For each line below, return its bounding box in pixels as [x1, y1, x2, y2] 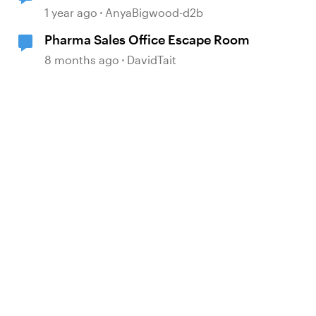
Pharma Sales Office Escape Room [44, 32, 250, 47]
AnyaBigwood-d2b [105, 6, 204, 19]
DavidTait [127, 53, 177, 66]
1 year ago [44, 6, 98, 19]
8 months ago [44, 53, 120, 66]
